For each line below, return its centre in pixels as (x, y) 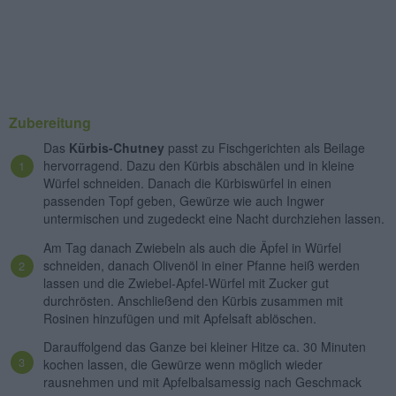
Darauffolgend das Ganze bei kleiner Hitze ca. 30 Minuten (205, 347)
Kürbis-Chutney (117, 148)
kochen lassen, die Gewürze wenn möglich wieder (183, 365)
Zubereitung (50, 123)
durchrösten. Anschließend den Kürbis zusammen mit (193, 300)
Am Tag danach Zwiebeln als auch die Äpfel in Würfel (192, 247)
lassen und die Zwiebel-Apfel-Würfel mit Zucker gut (186, 282)
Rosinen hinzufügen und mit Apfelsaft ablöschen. (180, 318)
